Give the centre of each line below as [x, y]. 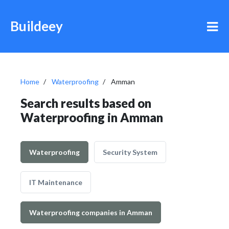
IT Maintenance [56, 182]
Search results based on [86, 103]
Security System [130, 152]
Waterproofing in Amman [92, 117]
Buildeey [37, 26]
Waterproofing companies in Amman [91, 212]
